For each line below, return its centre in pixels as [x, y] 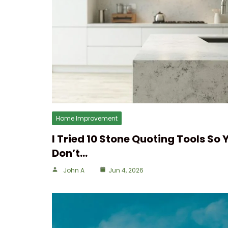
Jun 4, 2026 [126, 170]
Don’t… [70, 153]
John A [74, 170]
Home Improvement [87, 118]
